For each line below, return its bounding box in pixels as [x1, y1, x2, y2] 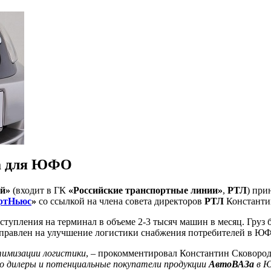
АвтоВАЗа [209, 258, 254, 269]
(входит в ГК [10, 184, 68, 195]
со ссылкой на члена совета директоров [36, 195, 204, 206]
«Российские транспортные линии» [68, 184, 223, 195]
